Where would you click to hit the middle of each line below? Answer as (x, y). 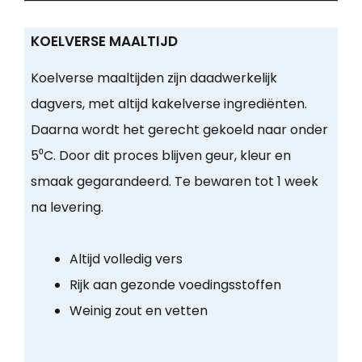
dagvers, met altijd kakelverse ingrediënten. (168, 104)
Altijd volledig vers (126, 259)
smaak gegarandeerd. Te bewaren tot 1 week (174, 182)
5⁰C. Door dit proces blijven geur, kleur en (160, 156)
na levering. (67, 208)
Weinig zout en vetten (138, 311)
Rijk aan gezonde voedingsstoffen (175, 285)
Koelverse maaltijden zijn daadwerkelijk (154, 78)
